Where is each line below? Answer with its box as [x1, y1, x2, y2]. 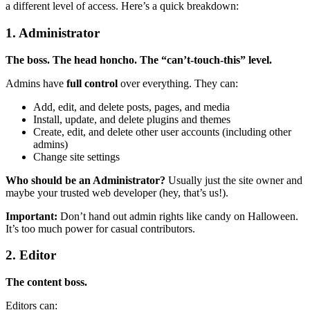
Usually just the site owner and [165, 174, 302, 186]
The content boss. [6, 276, 87, 289]
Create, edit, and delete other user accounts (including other [33, 125, 291, 138]
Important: [6, 210, 57, 222]
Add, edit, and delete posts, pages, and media [33, 100, 230, 113]
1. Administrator [6, 25, 100, 40]
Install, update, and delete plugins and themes [33, 113, 230, 125]
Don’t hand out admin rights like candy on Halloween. [57, 210, 298, 222]
